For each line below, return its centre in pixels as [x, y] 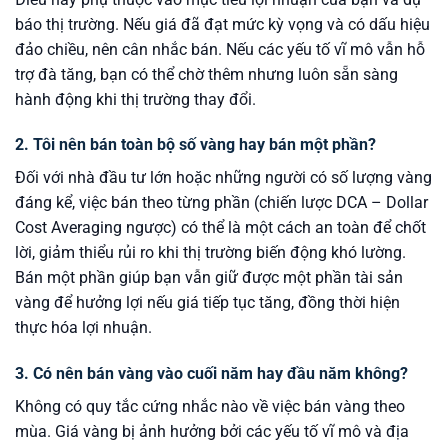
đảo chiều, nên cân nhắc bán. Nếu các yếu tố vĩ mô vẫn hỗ [220, 49]
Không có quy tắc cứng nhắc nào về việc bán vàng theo [210, 407]
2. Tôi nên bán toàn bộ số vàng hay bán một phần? [195, 145]
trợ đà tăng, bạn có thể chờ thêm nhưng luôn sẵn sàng [206, 74]
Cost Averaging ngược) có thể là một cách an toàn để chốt [220, 228]
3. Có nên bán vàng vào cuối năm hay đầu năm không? [211, 374]
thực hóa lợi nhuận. [83, 328]
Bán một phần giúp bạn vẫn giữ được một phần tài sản [209, 278]
